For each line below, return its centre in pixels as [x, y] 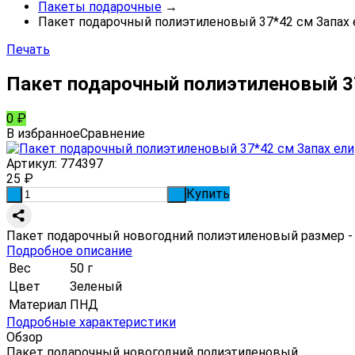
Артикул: [32, 163]
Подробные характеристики [91, 322]
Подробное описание [69, 250]
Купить [208, 193]
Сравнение [113, 133]
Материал [38, 304]
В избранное [43, 133]
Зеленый [96, 286]
